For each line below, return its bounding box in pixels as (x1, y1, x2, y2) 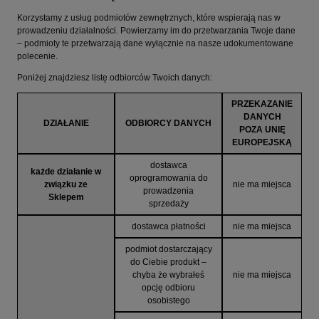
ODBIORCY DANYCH (125, 118, 211, 129)
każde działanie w (31, 167, 101, 177)
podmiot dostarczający (125, 244, 212, 255)
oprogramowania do (129, 173, 208, 184)
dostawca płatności (131, 221, 206, 232)
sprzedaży (148, 199, 189, 209)
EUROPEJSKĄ (232, 137, 292, 148)
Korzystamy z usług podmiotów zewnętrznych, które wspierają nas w (17, 13, 281, 23)
